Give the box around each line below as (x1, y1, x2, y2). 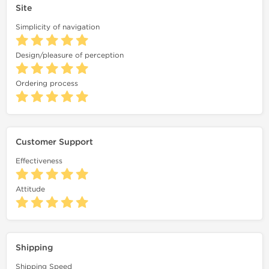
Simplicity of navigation (16, 23, 100, 31)
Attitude (16, 185, 45, 193)
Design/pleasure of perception (16, 51, 124, 59)
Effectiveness (16, 157, 62, 165)
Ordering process (16, 79, 78, 88)
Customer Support (16, 137, 93, 147)
